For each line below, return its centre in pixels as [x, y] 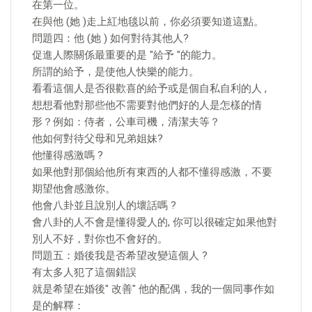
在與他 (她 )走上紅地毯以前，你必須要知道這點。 [148, 22]
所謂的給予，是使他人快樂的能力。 [116, 72]
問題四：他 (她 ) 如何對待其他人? [110, 38]
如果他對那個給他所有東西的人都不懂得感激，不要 [152, 172]
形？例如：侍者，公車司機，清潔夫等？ [126, 122]
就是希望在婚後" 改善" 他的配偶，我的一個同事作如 [153, 289]
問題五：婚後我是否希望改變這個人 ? [120, 256]
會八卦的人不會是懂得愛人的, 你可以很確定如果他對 [155, 222]
